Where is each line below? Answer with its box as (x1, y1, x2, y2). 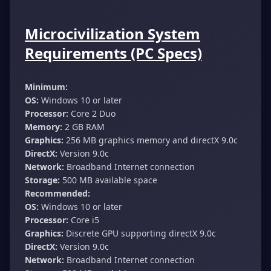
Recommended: (25, 187, 90, 199)
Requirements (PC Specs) (25, 42, 202, 63)
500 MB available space (60, 174, 157, 186)
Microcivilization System (25, 23, 200, 44)
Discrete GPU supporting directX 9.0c (64, 227, 216, 239)
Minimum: (25, 80, 68, 93)
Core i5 (68, 214, 99, 226)
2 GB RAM (62, 120, 105, 132)
